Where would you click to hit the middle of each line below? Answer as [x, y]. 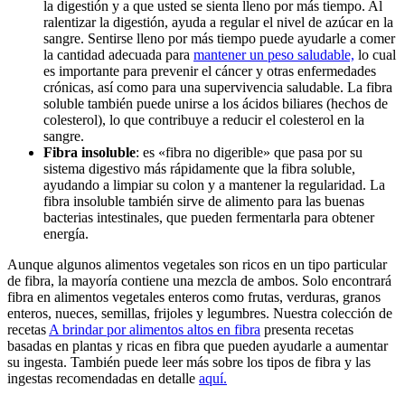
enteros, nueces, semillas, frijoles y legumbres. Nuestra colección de [200, 314]
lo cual [375, 55]
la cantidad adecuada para [118, 55]
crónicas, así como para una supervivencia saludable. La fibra [218, 88]
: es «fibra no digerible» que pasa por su [249, 153]
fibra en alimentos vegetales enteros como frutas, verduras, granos [194, 297]
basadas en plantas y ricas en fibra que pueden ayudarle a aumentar [198, 346]
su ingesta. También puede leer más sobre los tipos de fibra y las [189, 363]
